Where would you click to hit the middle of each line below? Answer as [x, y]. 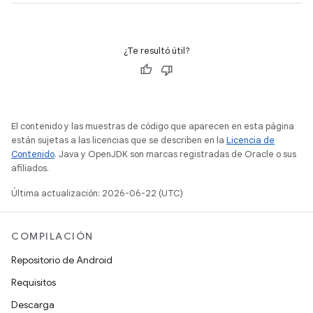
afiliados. [30, 168]
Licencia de [250, 140]
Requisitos [34, 282]
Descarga [33, 305]
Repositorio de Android [62, 260]
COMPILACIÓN [52, 236]
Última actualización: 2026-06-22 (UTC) [97, 193]
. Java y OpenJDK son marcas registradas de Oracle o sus [175, 154]
